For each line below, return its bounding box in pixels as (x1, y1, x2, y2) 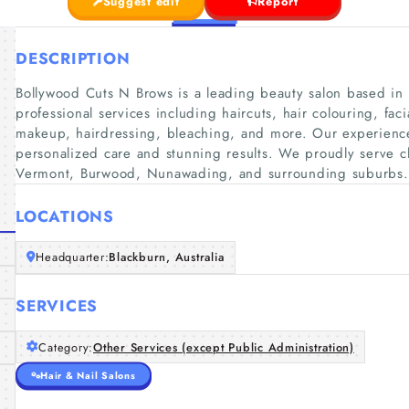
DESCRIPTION (16, 47, 131, 69)
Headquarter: (36, 248, 110, 266)
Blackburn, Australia (109, 248, 225, 266)
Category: (38, 338, 93, 356)
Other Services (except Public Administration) (93, 338, 354, 356)
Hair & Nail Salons (40, 368, 136, 382)
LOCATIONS (16, 204, 114, 227)
